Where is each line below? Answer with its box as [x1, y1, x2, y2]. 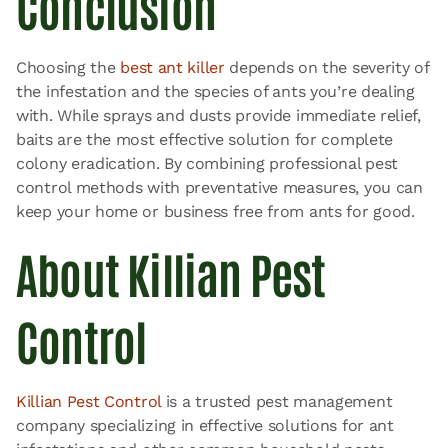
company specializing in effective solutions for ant [16, 415, 394, 435]
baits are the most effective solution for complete [16, 129, 394, 149]
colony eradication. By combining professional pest [16, 153, 399, 173]
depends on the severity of [224, 57, 429, 77]
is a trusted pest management [161, 391, 393, 411]
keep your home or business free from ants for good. [16, 201, 415, 221]
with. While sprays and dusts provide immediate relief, [16, 105, 421, 125]
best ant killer [120, 57, 225, 77]
